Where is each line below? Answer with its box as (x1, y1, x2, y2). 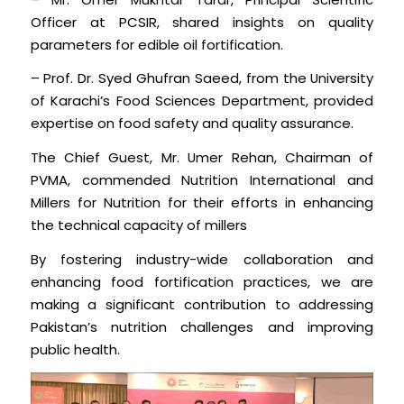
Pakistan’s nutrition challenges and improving (30, 317, 374, 336)
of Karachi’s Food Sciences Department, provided (30, 91, 374, 111)
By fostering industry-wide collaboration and (30, 249, 374, 269)
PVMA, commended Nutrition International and (30, 170, 374, 190)
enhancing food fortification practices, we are (30, 271, 374, 291)
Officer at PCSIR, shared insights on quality (30, 12, 374, 32)
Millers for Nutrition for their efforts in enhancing (30, 193, 374, 213)
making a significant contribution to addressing (30, 294, 374, 314)
